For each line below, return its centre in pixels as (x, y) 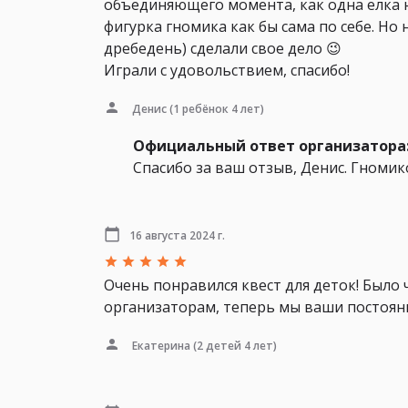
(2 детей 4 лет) (234, 345)
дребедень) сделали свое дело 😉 (223, 49)
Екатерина (161, 345)
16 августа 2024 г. (177, 235)
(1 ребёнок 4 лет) (215, 108)
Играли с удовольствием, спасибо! (227, 71)
